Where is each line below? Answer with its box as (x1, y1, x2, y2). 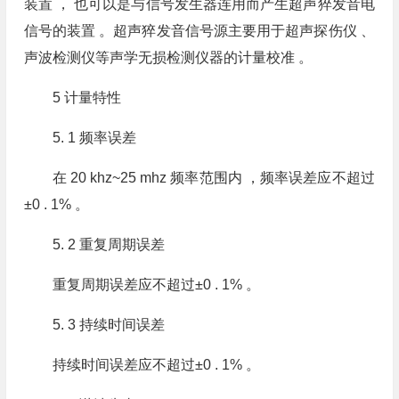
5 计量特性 (52, 90, 121, 105)
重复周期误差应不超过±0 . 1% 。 (52, 277, 260, 292)
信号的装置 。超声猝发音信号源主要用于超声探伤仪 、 (23, 23, 375, 38)
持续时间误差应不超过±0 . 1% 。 (52, 357, 260, 372)
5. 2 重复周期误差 (52, 237, 165, 252)
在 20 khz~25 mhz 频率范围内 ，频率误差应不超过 (52, 170, 375, 185)
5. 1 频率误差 (52, 130, 136, 145)
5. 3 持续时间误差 (52, 317, 165, 332)
